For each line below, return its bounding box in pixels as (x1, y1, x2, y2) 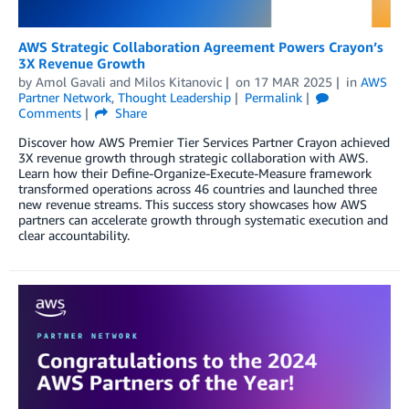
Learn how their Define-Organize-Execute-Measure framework (18, 165, 372, 182)
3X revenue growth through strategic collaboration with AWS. (18, 150, 368, 166)
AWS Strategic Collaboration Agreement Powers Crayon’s (18, 38, 383, 56)
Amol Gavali (36, 74, 106, 90)
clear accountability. (18, 227, 130, 244)
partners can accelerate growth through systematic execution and (18, 212, 388, 228)
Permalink (244, 89, 302, 106)
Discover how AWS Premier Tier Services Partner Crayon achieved (18, 134, 390, 151)
